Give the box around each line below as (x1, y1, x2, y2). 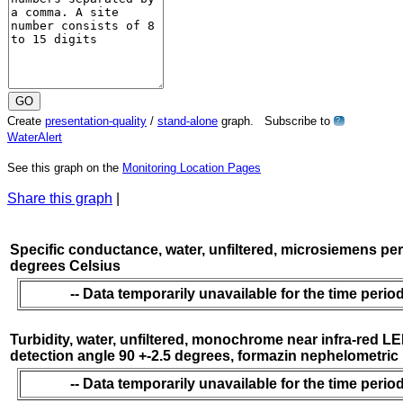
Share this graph (7, 190, 112, 206)
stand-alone (157, 113, 218, 128)
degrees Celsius (10, 257, 121, 273)
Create (7, 113, 45, 128)
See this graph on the (7, 160, 122, 175)
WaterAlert (7, 130, 62, 144)
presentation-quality (45, 113, 147, 128)
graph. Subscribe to (218, 113, 334, 128)
